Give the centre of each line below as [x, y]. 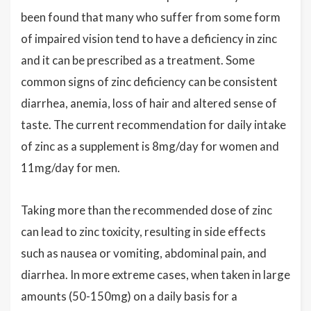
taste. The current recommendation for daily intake [153, 125]
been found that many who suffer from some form [151, 17]
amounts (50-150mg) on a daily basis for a [129, 296]
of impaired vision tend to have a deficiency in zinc [149, 39]
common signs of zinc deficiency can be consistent [149, 82]
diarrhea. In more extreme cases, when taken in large [155, 275]
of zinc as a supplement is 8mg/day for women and [150, 146]
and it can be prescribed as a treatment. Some [138, 60]
